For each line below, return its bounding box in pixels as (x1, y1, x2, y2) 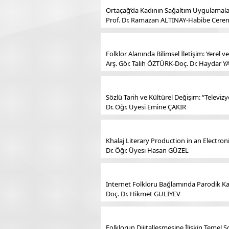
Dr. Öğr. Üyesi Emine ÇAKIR (106, 102, 186, 111)
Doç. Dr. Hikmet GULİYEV (106, 189, 180, 198)
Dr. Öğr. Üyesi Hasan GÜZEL (106, 146, 189, 155)
